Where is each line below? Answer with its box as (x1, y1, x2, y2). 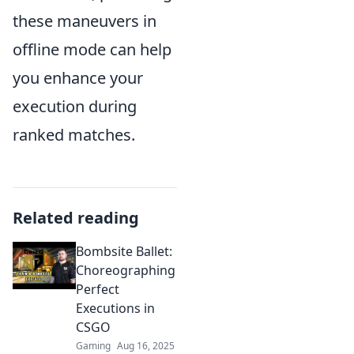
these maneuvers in (13, 9, 156, 32)
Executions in (76, 299, 155, 317)
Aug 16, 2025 (117, 338, 175, 352)
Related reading (13, 206, 139, 228)
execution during (13, 95, 137, 117)
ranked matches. (13, 123, 135, 145)
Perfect (76, 280, 119, 298)
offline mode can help (13, 38, 171, 60)
